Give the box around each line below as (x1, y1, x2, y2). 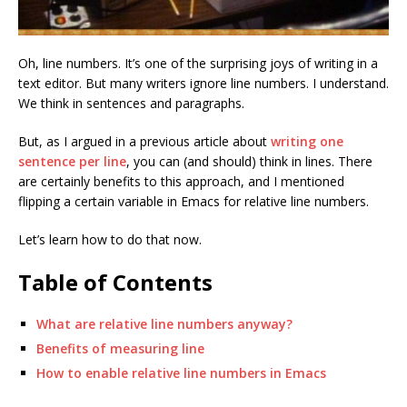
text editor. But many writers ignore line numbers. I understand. (18, 74, 389, 92)
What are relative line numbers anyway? (36, 314, 293, 333)
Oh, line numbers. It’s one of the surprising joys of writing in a (18, 54, 378, 72)
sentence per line (18, 152, 126, 170)
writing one (271, 132, 343, 150)
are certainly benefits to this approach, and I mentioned (18, 172, 344, 190)
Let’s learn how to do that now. (18, 230, 202, 248)
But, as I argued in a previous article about (18, 132, 271, 150)
